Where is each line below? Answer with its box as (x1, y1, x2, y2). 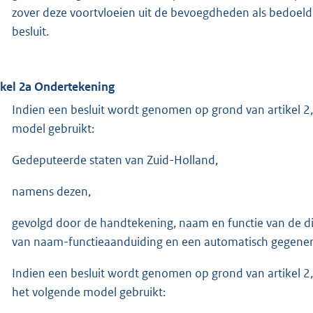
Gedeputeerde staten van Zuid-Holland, (12, 152, 218, 168)
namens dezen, (12, 183, 91, 199)
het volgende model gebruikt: (12, 284, 166, 300)
